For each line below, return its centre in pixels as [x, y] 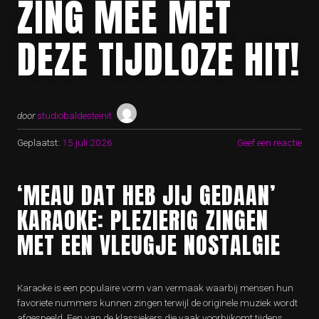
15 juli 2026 [87, 143]
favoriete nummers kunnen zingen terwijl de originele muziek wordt [157, 303]
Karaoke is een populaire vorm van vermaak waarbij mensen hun [155, 288]
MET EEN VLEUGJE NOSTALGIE [149, 246]
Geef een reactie [270, 143]
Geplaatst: [38, 143]
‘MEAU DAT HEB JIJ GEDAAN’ [146, 196]
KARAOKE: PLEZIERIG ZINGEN [143, 221]
